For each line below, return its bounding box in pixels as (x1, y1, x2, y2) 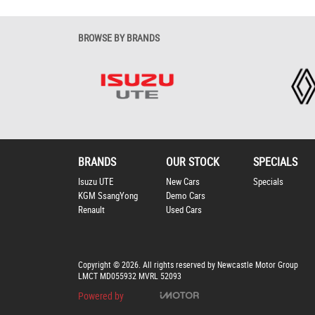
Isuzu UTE (78, 176, 113, 188)
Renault (78, 205, 105, 216)
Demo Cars (165, 191, 205, 202)
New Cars (165, 176, 200, 188)
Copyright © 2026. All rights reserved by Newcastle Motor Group (78, 260, 298, 271)
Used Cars (165, 205, 202, 216)
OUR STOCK (165, 155, 219, 169)
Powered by (78, 290, 124, 302)
